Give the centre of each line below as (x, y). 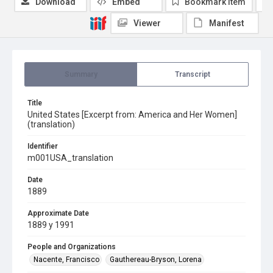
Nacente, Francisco (66, 260)
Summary (81, 74)
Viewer (147, 23)
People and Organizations (72, 247)
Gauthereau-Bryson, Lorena (156, 260)
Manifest (227, 23)
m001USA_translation (70, 158)
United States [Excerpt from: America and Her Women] (132, 115)
